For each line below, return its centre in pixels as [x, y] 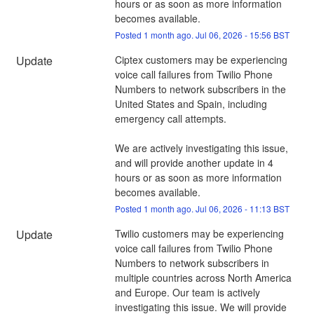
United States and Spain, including [191, 103]
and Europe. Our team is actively [187, 292]
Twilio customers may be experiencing [199, 233]
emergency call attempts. [172, 118]
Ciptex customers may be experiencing [201, 59]
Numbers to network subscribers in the [200, 89]
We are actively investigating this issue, [201, 148]
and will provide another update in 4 [194, 162]
